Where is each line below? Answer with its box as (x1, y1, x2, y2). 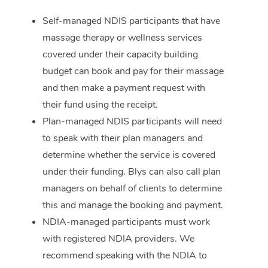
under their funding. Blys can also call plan (42, 165, 221, 179)
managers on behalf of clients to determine (42, 182, 222, 196)
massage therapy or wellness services (42, 31, 202, 45)
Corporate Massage (163, 16, 258, 30)
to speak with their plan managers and (42, 132, 203, 145)
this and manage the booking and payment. (42, 199, 223, 212)
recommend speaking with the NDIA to (42, 249, 207, 263)
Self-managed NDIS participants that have (42, 14, 220, 28)
